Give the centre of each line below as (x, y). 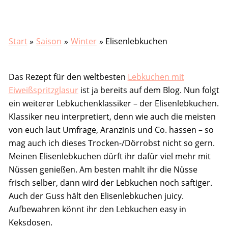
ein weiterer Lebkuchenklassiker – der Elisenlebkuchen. (113, 103)
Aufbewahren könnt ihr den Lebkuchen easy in (97, 209)
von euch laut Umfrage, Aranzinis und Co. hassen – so (111, 130)
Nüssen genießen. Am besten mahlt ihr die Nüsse (103, 169)
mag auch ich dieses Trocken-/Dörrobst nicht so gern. (111, 143)
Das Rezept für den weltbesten (68, 77)
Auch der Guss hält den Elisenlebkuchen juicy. (96, 196)
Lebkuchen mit (156, 77)
